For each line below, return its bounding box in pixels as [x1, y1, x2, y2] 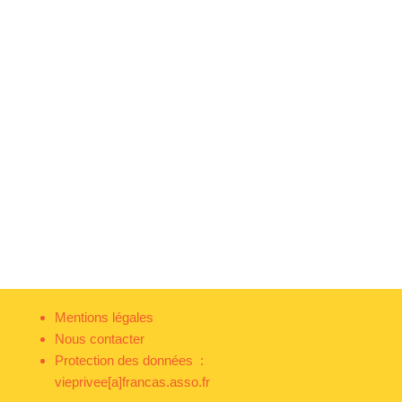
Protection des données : [55, 353, 204, 369]
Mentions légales [55, 310, 153, 326]
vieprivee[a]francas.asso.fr [55, 374, 210, 390]
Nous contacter [55, 331, 144, 347]
